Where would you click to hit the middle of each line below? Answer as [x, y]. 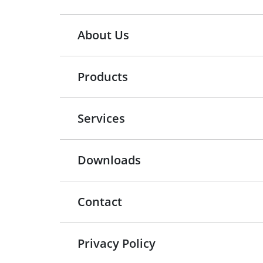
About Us [103, 35]
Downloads [109, 160]
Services [101, 118]
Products [103, 77]
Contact [100, 202]
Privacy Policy [117, 243]
